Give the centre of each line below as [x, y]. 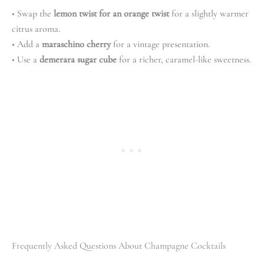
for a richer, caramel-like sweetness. [184, 59]
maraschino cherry [76, 44]
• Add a [27, 44]
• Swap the [33, 13]
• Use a [26, 59]
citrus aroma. [36, 29]
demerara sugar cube [78, 59]
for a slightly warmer [209, 13]
